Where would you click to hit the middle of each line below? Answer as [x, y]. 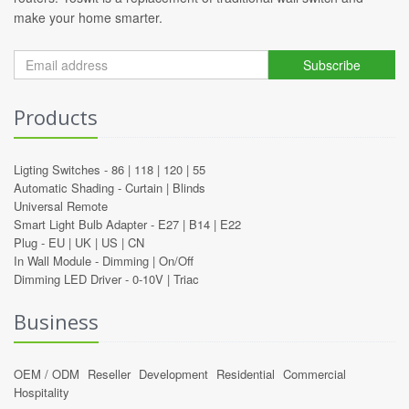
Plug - [31, 242]
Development [173, 373]
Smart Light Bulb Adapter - [86, 224]
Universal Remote [61, 205]
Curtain [144, 187]
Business [56, 321]
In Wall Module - [58, 260]
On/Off [176, 260]
